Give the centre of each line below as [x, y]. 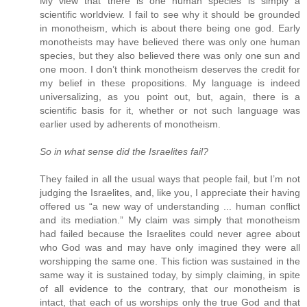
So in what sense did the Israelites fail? [124, 152]
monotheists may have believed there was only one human [170, 42]
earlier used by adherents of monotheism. [130, 124]
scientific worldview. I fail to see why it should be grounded [170, 15]
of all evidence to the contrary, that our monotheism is [170, 289]
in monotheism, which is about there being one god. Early [170, 28]
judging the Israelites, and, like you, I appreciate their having [170, 193]
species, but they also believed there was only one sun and [170, 56]
